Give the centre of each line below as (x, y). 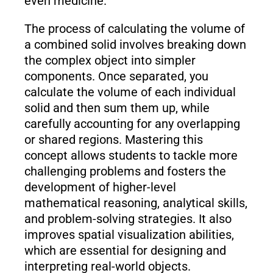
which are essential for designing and (125, 251)
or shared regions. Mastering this (113, 140)
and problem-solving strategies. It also (128, 219)
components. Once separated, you (116, 76)
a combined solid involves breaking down (135, 45)
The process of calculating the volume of (134, 29)
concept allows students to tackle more (131, 156)
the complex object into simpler (110, 61)
